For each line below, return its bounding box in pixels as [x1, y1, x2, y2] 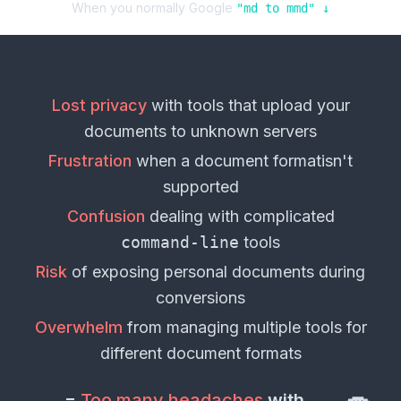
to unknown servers [166, 122, 317, 141]
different [99, 344, 166, 363]
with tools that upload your [146, 96, 350, 115]
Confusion [66, 207, 145, 226]
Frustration [48, 151, 132, 171]
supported [162, 177, 239, 197]
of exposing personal [67, 262, 232, 282]
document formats [166, 344, 302, 363]
